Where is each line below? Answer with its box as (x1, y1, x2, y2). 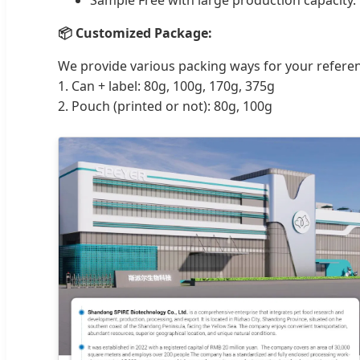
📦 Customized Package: (58, 23, 212, 42)
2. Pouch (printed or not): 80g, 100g (58, 96, 272, 115)
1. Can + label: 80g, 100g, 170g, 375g (58, 76, 275, 95)
